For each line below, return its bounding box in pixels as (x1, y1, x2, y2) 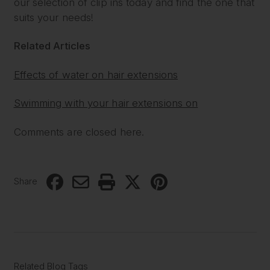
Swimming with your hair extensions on (13, 97, 198, 110)
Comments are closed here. (13, 125, 145, 138)
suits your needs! (13, 11, 94, 24)
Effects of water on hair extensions (13, 68, 178, 81)
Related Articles (13, 40, 91, 52)
